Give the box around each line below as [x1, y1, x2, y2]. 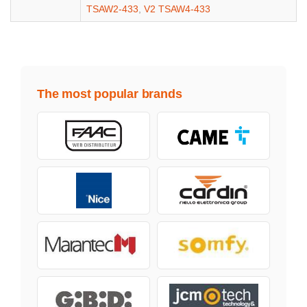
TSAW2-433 [86, 3, 138, 14]
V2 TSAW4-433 [144, 3, 210, 14]
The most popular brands [37, 86, 182, 101]
